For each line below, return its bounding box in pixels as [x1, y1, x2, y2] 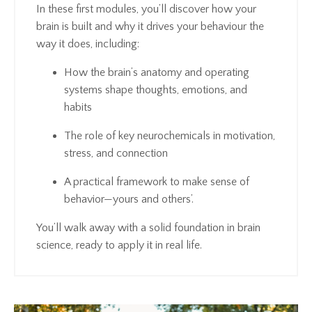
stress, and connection [64, 146, 168, 159]
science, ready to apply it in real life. [36, 238, 202, 251]
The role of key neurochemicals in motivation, [64, 129, 275, 142]
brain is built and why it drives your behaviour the [36, 19, 264, 33]
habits [64, 100, 92, 114]
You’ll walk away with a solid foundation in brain [36, 221, 260, 234]
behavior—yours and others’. [64, 192, 194, 205]
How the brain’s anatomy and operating [64, 65, 249, 79]
